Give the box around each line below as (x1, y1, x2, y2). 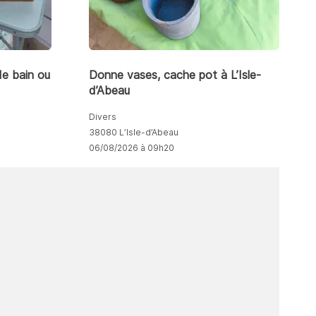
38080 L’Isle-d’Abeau (88, 126, 178, 138)
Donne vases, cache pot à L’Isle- (88, 67, 261, 82)
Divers (88, 111, 116, 122)
